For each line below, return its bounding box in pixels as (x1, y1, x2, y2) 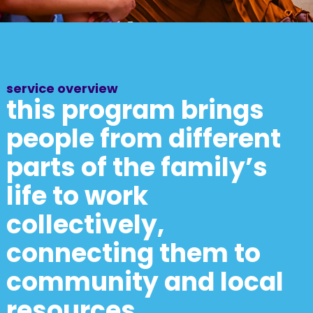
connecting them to (6, 235, 261, 271)
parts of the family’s (6, 150, 268, 185)
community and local (6, 264, 284, 300)
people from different (6, 121, 281, 156)
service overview (6, 80, 118, 97)
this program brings (6, 92, 264, 128)
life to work (6, 178, 148, 214)
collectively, (6, 207, 164, 242)
